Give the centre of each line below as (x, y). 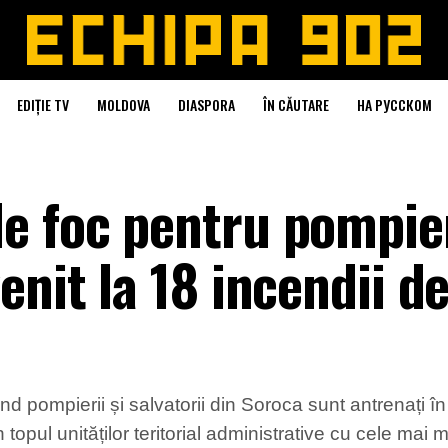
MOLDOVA (123, 104)
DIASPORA (206, 104)
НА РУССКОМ (394, 104)
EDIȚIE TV (42, 104)
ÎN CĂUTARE (295, 104)
